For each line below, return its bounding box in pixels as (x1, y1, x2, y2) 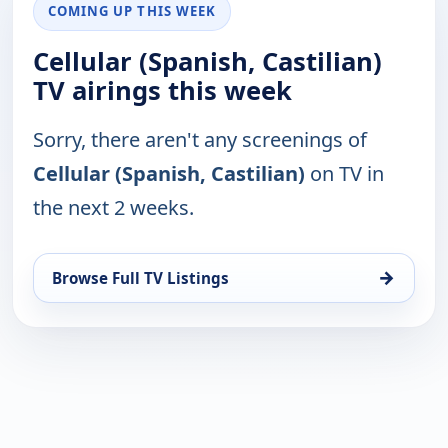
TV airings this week (33, 72, 292, 108)
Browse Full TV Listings (52, 267, 229, 288)
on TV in (305, 159, 384, 187)
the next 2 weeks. (33, 193, 194, 221)
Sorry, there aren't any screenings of (33, 125, 367, 153)
